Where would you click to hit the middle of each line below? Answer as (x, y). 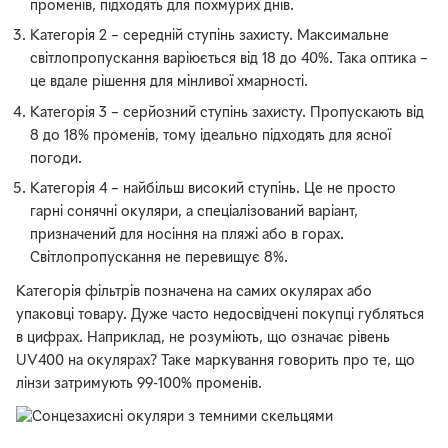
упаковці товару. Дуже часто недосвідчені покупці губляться (220, 316)
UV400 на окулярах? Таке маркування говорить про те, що (215, 362)
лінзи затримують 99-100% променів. (139, 385)
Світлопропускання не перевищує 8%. (159, 258)
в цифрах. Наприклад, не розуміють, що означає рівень (203, 339)
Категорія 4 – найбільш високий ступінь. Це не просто (213, 189)
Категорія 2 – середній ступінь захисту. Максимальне (210, 37)
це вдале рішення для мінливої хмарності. (169, 83)
